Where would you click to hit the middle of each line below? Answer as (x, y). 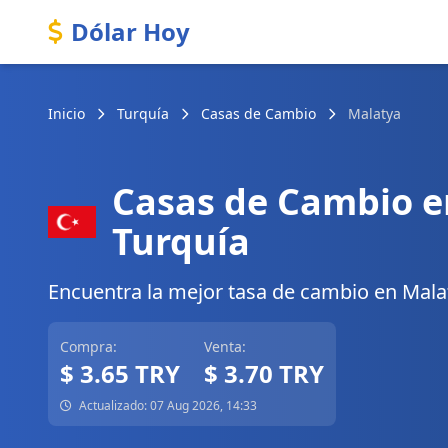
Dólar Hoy (130, 31)
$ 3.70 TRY (264, 373)
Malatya (374, 113)
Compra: (88, 346)
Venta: (225, 346)
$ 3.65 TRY (120, 373)
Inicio (66, 113)
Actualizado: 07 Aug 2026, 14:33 (166, 405)
